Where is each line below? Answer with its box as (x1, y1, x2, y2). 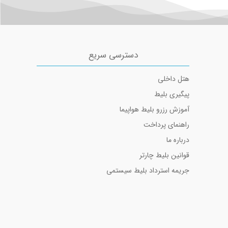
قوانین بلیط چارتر (139, 150, 189, 161)
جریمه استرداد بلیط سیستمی (106, 165, 189, 177)
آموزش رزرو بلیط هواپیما (120, 104, 189, 116)
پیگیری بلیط (154, 89, 189, 100)
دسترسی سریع (88, 48, 138, 63)
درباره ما (166, 134, 189, 146)
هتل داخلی (158, 73, 189, 85)
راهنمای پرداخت (144, 119, 189, 131)
